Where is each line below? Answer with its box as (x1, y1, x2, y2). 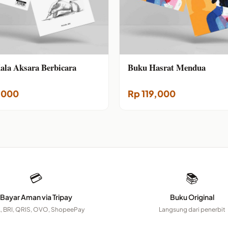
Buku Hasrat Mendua (128, 61, 206, 74)
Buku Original (169, 192, 214, 202)
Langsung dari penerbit (158, 206, 225, 214)
